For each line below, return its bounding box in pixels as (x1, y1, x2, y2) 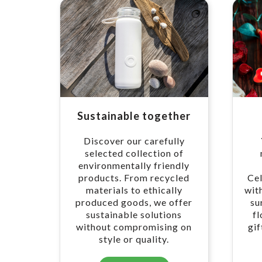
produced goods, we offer (75, 196, 193, 208)
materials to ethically (85, 184, 182, 195)
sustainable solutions (86, 208, 182, 220)
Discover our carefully (83, 135, 185, 146)
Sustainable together (77, 109, 191, 122)
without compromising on (76, 220, 192, 232)
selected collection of (84, 147, 184, 158)
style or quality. (99, 233, 170, 244)
